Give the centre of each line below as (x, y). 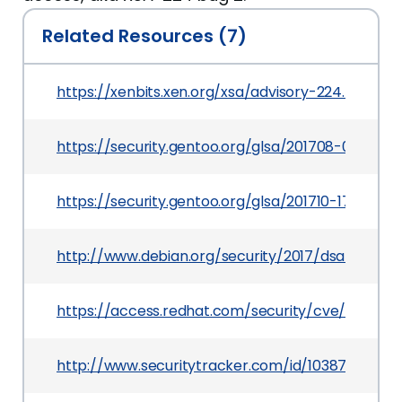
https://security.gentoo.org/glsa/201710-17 (204, 201)
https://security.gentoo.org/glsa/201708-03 (208, 147)
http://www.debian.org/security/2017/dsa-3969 (221, 256)
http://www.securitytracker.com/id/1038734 (210, 366)
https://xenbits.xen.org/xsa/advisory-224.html (217, 92)
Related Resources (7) (144, 36)
